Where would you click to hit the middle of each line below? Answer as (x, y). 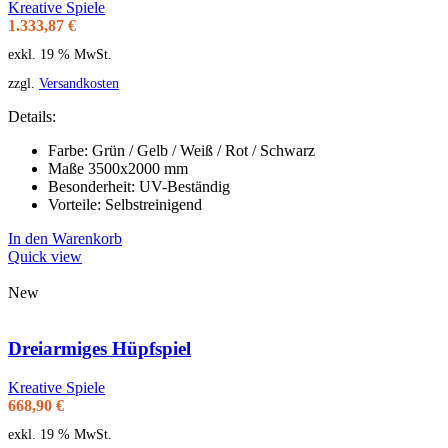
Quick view (45, 256)
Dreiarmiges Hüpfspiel (99, 349)
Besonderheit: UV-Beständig (139, 186)
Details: (32, 116)
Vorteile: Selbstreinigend (125, 204)
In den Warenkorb (65, 238)
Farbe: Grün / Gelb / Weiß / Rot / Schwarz (181, 150)
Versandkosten (79, 82)
